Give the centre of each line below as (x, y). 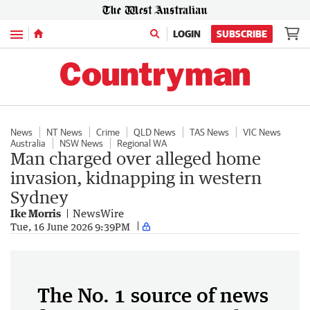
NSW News (81, 143)
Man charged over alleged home (136, 158)
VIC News (262, 132)
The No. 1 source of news (153, 295)
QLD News (155, 132)
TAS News (209, 132)
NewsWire (98, 213)
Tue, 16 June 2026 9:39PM (70, 226)
